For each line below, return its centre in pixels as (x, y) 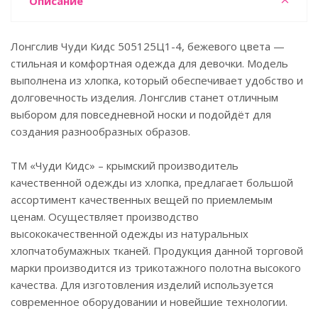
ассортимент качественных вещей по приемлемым (142, 199)
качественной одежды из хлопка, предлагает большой (152, 182)
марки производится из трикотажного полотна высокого (156, 268)
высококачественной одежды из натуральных (130, 234)
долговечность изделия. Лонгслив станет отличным (144, 97)
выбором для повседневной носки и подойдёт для (141, 114)
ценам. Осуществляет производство (105, 216)
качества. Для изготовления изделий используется (142, 285)
